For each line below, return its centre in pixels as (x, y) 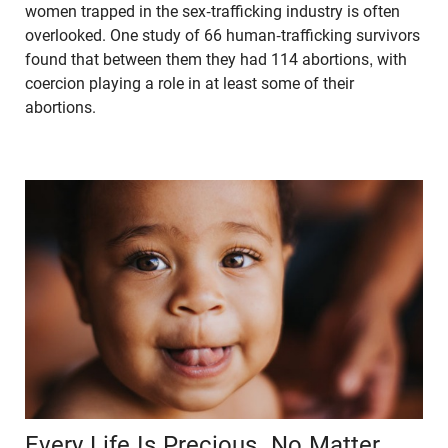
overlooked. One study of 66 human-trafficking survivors (222, 35)
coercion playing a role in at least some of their (189, 83)
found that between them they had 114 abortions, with (216, 59)
